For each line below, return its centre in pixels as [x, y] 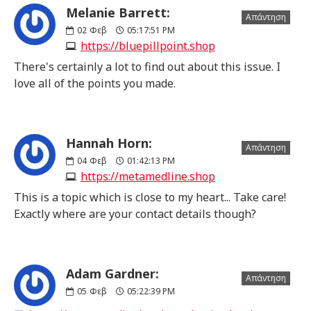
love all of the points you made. [95, 83]
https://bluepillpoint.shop [148, 45]
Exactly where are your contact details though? [135, 213]
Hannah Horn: [109, 143]
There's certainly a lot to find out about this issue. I [147, 66]
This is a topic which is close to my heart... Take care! [150, 197]
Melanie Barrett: [118, 12]
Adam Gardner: [112, 273]
